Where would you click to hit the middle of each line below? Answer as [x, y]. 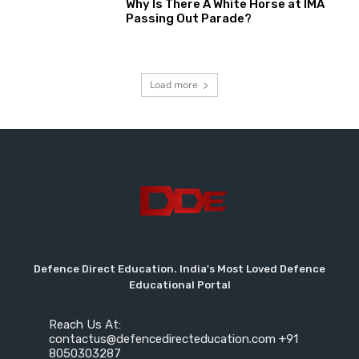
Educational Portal [179, 285]
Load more [174, 85]
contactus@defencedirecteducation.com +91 [173, 339]
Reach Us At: [85, 325]
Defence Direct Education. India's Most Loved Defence [179, 269]
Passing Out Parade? [189, 19]
